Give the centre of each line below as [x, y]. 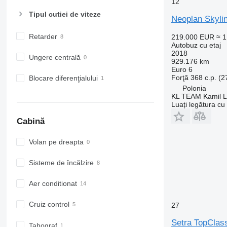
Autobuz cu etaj [196, 45]
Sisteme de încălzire [61, 163]
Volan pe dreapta [56, 142]
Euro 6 [182, 69]
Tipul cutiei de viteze [65, 14]
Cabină [30, 121]
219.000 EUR [193, 37]
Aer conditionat [53, 184]
